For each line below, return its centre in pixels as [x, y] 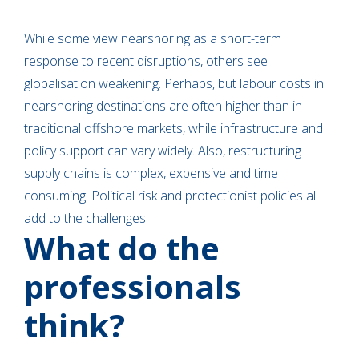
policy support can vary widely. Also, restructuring [163, 150]
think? [79, 325]
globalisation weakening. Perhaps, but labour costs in [174, 83]
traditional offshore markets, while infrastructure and [173, 128]
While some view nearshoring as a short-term [153, 38]
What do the [122, 248]
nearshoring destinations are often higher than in [163, 105]
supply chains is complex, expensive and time [151, 173]
